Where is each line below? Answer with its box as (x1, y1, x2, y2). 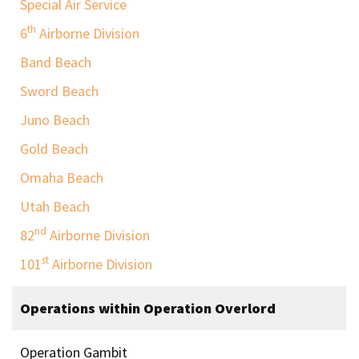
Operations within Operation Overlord (20, 298, 276, 317)
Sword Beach (20, 81, 99, 100)
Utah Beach (20, 196, 90, 216)
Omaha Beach (20, 167, 103, 187)
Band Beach (20, 52, 91, 71)
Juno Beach (20, 110, 90, 129)
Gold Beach (20, 139, 88, 158)
